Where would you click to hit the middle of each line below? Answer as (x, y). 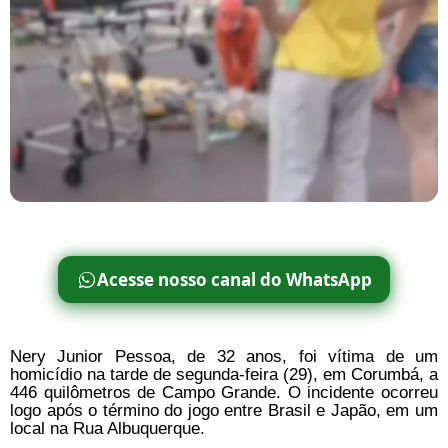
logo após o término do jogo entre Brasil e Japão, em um (224, 410)
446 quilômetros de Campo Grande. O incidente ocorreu (224, 392)
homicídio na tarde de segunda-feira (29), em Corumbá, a (224, 374)
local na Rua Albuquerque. (107, 428)
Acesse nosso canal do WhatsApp (234, 279)
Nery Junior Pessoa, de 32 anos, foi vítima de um (224, 356)
